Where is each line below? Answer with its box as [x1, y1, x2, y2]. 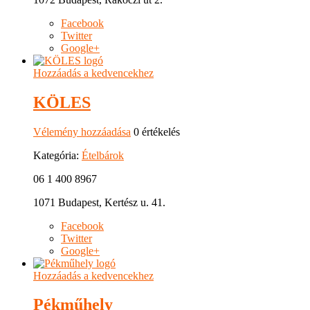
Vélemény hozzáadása [33, 125, 131, 138]
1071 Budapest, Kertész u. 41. [33, 196, 165, 208]
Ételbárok [82, 149, 124, 161]
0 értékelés [131, 125, 180, 138]
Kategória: [33, 149, 82, 161]
